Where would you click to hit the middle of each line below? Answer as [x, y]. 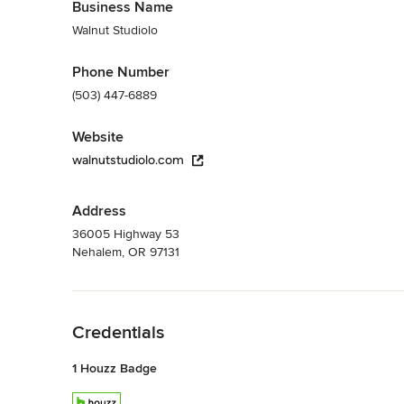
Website [98, 137]
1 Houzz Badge [115, 368]
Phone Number [121, 72]
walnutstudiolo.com [128, 160]
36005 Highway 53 [126, 234]
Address [99, 211]
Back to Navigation [125, 299]
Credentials [118, 332]
